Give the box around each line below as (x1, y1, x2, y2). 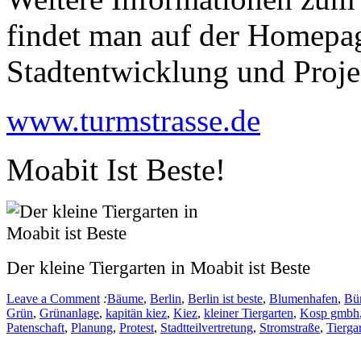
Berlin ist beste (188, 291, 263, 305)
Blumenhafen (269, 291, 338, 305)
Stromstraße (259, 320, 320, 334)
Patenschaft (6, 320, 64, 334)
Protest (119, 320, 154, 334)
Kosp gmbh (300, 305, 359, 320)
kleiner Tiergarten (204, 305, 293, 320)
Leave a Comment (6, 291, 100, 305)
